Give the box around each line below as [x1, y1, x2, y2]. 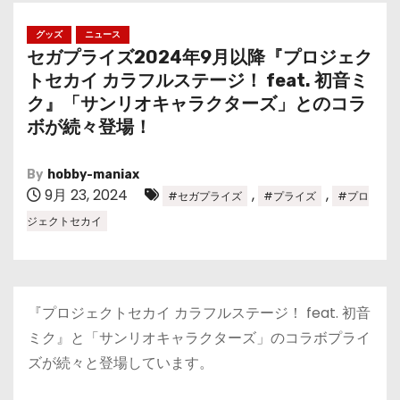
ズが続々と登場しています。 [28, 353, 213, 373]
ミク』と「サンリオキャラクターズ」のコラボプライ [28, 328, 371, 348]
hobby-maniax [47, 167, 139, 182]
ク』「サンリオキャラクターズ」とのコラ [27, 93, 366, 114]
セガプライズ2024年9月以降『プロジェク [27, 46, 372, 68]
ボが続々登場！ [27, 116, 152, 137]
